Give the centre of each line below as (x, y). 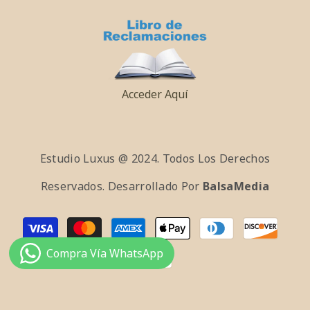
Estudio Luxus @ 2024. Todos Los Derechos (155, 159)
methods (177, 240)
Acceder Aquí (155, 94)
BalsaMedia (236, 186)
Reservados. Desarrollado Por (122, 186)
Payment (177, 222)
